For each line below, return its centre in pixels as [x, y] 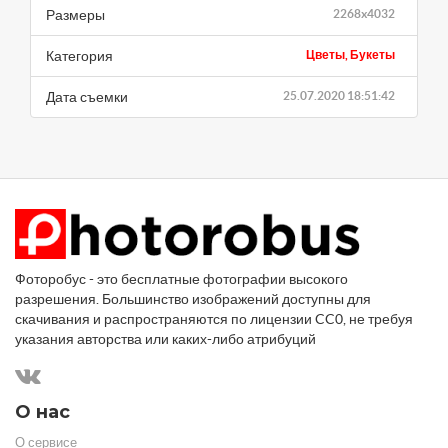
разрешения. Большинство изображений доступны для [193, 298]
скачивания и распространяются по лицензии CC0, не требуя [214, 318]
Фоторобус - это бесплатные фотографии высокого [181, 278]
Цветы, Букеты [350, 54]
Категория [79, 55]
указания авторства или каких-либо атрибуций [165, 338]
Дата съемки [87, 96]
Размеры [75, 14]
